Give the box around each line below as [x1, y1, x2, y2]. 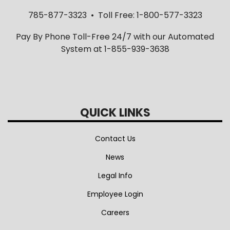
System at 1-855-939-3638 [61, 43, 169, 55]
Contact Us [94, 133, 136, 144]
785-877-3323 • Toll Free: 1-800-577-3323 [28, 9, 202, 22]
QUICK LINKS [80, 105, 150, 121]
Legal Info [98, 170, 132, 181]
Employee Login [87, 189, 143, 200]
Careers [101, 207, 129, 218]
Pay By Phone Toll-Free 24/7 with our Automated [16, 31, 214, 43]
